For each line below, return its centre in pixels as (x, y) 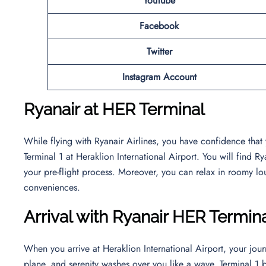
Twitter (159, 51)
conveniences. (53, 187)
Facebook (159, 26)
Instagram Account (159, 77)
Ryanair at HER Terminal (114, 109)
